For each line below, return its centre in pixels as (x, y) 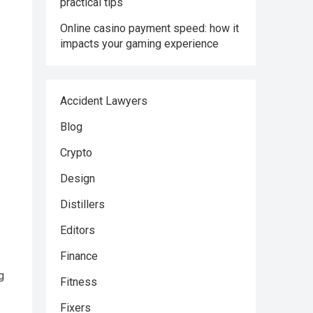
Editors (78, 230)
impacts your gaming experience (139, 44)
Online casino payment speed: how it (150, 28)
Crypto (76, 153)
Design (78, 179)
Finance (79, 256)
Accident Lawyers (104, 101)
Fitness (79, 282)
